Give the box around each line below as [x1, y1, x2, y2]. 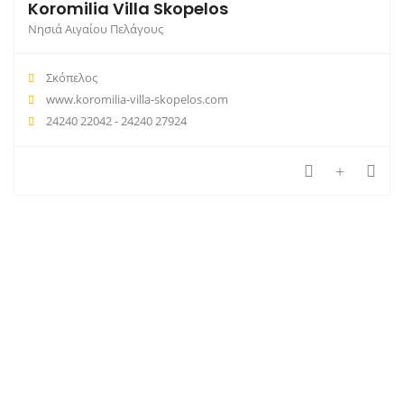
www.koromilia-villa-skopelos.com [46, 90, 228, 107]
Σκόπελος [43, 69, 97, 86]
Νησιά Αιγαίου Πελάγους [28, 20, 163, 37]
